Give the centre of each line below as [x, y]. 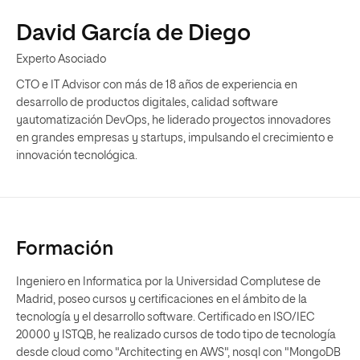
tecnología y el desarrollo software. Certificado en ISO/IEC [166, 317]
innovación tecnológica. [77, 156]
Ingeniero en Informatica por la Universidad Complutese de [168, 282]
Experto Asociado [61, 59]
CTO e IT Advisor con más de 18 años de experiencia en [157, 85]
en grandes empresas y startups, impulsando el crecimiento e [175, 138]
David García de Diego [133, 34]
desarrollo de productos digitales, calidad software [147, 103]
